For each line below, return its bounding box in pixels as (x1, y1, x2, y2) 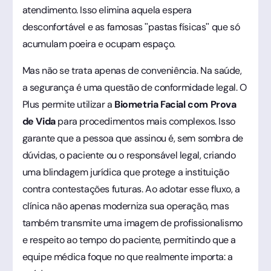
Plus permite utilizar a (22, 97, 114, 111)
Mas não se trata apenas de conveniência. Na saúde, (22, 64, 242, 77)
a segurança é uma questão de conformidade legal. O (22, 80, 247, 94)
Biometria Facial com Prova (114, 97, 237, 111)
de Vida (22, 114, 56, 128)
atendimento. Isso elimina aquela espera (22, 3, 192, 16)
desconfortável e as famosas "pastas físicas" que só (22, 20, 240, 33)
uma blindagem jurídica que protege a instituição (22, 165, 229, 178)
